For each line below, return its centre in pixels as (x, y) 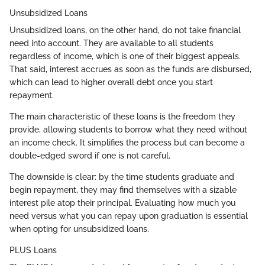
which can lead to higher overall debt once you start (111, 83)
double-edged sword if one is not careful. (90, 156)
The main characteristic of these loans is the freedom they (122, 117)
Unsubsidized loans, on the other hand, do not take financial (125, 30)
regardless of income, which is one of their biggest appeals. (125, 56)
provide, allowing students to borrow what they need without (128, 130)
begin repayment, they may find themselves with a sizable (123, 190)
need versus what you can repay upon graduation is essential (129, 216)
